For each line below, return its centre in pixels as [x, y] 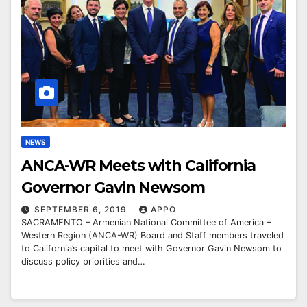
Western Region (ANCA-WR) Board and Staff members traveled [152, 235]
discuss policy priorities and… [83, 261]
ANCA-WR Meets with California [139, 165]
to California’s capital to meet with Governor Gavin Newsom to [151, 248]
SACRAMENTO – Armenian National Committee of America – [146, 222]
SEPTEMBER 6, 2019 [82, 209]
